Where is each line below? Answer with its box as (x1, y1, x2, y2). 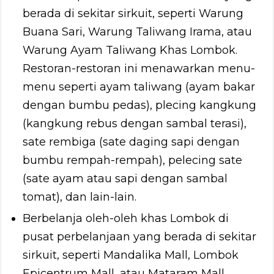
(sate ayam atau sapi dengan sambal (23, 171, 228, 185)
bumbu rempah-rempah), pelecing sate (23, 153, 243, 167)
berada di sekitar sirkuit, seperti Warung (23, 6, 244, 20)
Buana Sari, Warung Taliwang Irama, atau (23, 24, 253, 39)
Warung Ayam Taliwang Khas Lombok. (23, 43, 238, 57)
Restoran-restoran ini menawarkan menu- (23, 61, 256, 75)
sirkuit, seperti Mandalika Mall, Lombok (23, 248, 239, 262)
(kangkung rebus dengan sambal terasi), (23, 116, 247, 130)
